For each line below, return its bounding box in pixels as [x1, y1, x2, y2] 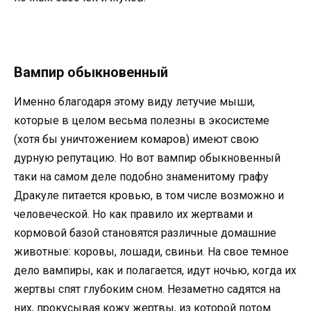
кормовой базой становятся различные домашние [14, 226, 276, 240]
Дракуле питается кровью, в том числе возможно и [14, 189, 284, 203]
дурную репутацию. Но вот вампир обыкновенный [14, 151, 280, 165]
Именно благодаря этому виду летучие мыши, [14, 95, 255, 109]
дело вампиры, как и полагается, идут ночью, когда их [14, 264, 296, 278]
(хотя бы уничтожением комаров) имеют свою [14, 133, 259, 146]
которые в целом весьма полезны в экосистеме [14, 114, 269, 128]
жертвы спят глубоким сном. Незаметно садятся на [14, 283, 280, 296]
